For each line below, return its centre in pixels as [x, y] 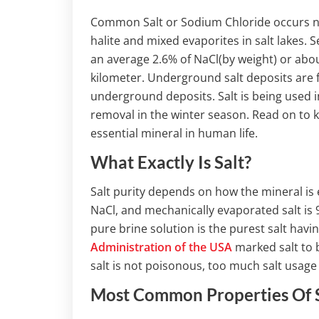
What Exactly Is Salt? [171, 162]
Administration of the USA [161, 247]
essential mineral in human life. [174, 134]
